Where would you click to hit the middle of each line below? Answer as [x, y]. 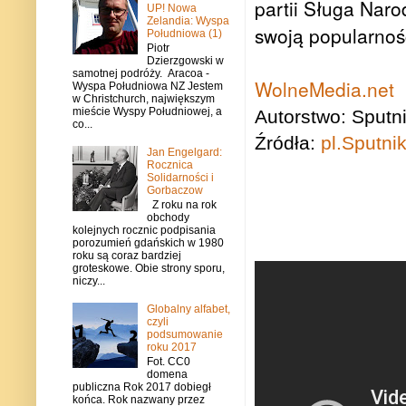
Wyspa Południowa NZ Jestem [148, 86]
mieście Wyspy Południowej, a [147, 111]
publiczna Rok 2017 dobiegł [142, 387]
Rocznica [169, 164]
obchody [168, 218]
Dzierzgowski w [185, 60]
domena [167, 375]
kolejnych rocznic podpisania [144, 231]
